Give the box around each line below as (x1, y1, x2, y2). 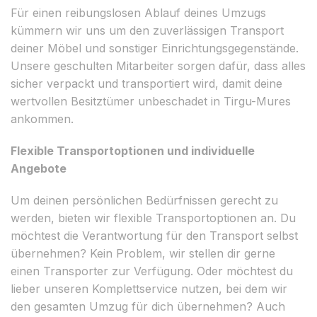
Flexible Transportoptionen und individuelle (11, 143, 255, 158)
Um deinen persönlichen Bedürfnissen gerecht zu (11, 192, 278, 207)
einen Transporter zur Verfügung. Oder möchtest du (11, 263, 293, 278)
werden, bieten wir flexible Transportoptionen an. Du (11, 210, 296, 225)
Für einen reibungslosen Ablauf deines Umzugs (11, 5, 266, 20)
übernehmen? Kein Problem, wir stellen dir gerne (11, 246, 275, 260)
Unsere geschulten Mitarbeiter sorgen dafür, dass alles (11, 58, 306, 73)
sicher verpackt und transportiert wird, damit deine (11, 76, 282, 91)
